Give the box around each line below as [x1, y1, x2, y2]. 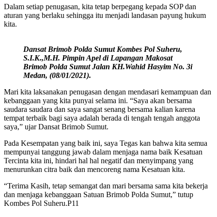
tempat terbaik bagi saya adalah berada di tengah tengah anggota [4, 113, 200, 122]
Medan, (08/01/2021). [23, 71, 91, 79]
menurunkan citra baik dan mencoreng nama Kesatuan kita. [4, 165, 185, 173]
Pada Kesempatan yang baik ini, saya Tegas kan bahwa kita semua [4, 139, 207, 147]
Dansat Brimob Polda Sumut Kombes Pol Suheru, [23, 45, 182, 53]
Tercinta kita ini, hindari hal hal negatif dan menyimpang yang [4, 156, 193, 165]
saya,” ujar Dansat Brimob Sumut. [4, 122, 108, 131]
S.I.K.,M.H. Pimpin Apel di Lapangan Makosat [23, 53, 172, 62]
